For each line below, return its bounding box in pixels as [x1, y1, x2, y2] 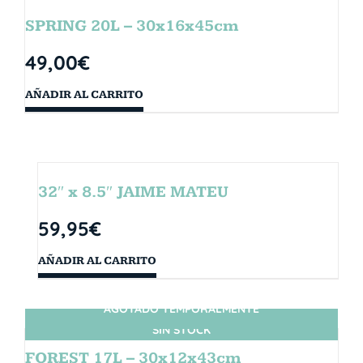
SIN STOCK [152, 322, 211, 337]
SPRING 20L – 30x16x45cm [25, 15, 239, 36]
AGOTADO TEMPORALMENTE [104, 301, 259, 316]
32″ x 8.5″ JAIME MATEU [38, 181, 229, 202]
